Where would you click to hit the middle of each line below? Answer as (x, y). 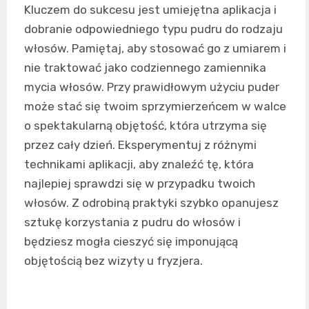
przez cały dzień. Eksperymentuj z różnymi (140, 144)
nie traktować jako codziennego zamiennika (145, 67)
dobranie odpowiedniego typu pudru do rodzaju (153, 29)
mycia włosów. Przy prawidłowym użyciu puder (152, 87)
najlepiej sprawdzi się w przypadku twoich (140, 183)
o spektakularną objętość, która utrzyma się (146, 125)
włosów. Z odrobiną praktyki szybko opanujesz (151, 202)
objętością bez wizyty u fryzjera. (113, 260)
